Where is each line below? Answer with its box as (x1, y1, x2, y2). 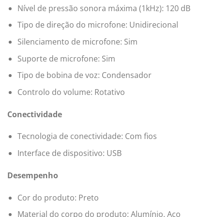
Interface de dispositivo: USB (17, 147, 122, 158)
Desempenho (7, 170, 58, 181)
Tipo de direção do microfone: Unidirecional (17, 19, 178, 31)
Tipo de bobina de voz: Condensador (17, 70, 152, 81)
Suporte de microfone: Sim (17, 53, 115, 64)
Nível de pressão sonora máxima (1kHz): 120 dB (17, 2, 190, 14)
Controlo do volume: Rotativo (17, 86, 125, 97)
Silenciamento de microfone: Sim (17, 36, 138, 47)
